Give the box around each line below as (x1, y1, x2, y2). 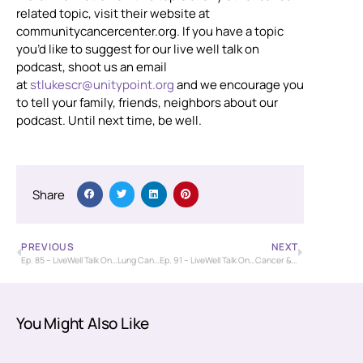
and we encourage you (174, 76, 304, 94)
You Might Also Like (16, 312, 150, 334)
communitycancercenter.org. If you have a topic (16, 23, 284, 41)
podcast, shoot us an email (16, 58, 167, 76)
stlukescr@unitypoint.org (30, 76, 174, 94)
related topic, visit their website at (16, 5, 210, 23)
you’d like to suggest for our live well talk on (16, 41, 259, 58)
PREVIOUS (21, 239, 75, 254)
